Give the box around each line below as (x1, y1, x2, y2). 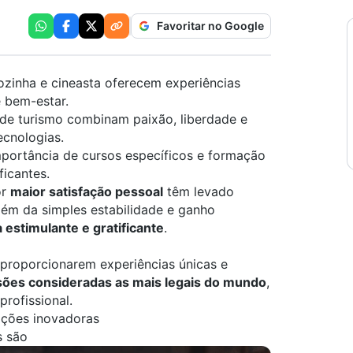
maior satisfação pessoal (10, 184, 163, 200)
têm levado (163, 184, 234, 200)
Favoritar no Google (157, 19, 264, 33)
